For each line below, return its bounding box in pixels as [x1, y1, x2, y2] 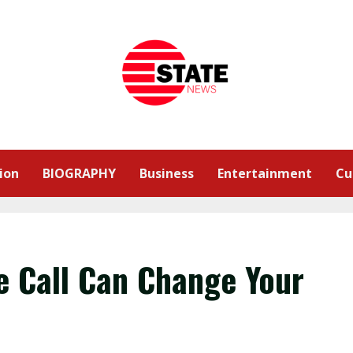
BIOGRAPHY [43, 165, 116, 182]
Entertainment [217, 165, 312, 182]
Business [139, 165, 194, 182]
